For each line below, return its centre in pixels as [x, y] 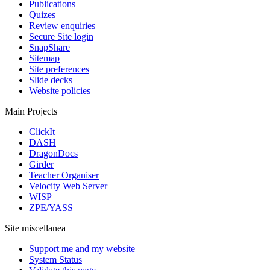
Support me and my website [82, 249]
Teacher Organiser [64, 175]
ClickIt [42, 132]
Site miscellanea [35, 228]
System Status [55, 260]
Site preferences [59, 69]
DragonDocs [53, 154]
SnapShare [49, 48]
